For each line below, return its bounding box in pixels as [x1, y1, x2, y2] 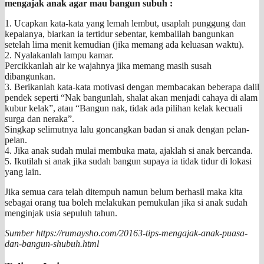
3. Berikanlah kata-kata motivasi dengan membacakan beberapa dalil [5, 81, 259, 92]
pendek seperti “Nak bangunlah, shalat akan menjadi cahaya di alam [5, 92, 258, 103]
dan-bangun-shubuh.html [5, 238, 99, 249]
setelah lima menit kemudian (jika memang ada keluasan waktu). [5, 39, 244, 49]
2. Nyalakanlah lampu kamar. [5, 49, 114, 60]
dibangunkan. [5, 71, 55, 81]
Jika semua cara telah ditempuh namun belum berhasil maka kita [5, 186, 243, 197]
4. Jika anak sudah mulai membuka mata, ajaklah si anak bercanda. [5, 145, 253, 156]
